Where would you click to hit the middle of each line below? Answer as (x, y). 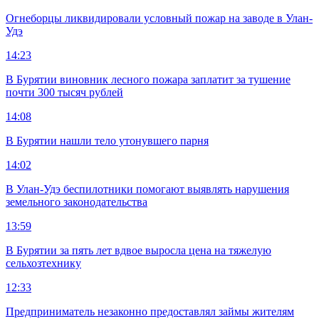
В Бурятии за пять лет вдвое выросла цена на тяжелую (138, 250)
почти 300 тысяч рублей (64, 92)
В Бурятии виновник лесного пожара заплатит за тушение (148, 79)
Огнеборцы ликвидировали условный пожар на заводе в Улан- (159, 18)
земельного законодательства (77, 202)
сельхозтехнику (43, 263)
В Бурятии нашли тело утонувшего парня (107, 140)
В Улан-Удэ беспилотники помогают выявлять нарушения (147, 189)
